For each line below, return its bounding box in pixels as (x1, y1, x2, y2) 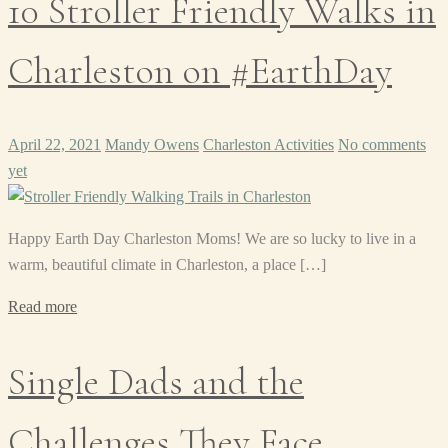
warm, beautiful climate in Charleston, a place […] (8, 256, 326, 274)
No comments (338, 136, 426, 154)
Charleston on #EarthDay (8, 47, 392, 94)
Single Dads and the (8, 358, 304, 405)
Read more (8, 298, 77, 316)
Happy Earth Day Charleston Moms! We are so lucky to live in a (8, 230, 416, 248)
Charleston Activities (203, 136, 334, 154)
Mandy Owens (105, 136, 199, 154)
